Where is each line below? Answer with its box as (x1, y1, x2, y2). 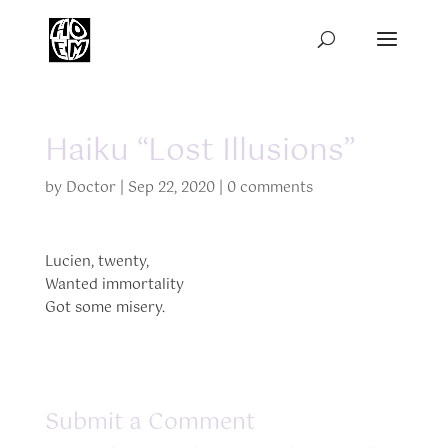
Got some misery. (44, 296, 165, 320)
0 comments (226, 176, 313, 200)
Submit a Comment (44, 404, 255, 441)
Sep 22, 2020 (127, 176, 215, 200)
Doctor (65, 176, 116, 200)
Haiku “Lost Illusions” (44, 127, 355, 176)
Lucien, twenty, (44, 250, 149, 274)
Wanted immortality (44, 273, 184, 297)
